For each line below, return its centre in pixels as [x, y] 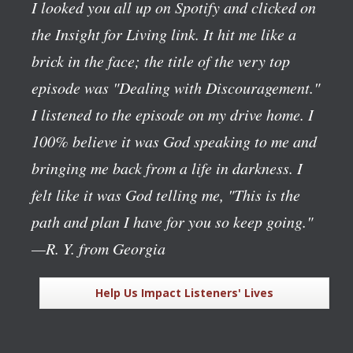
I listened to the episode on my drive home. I [173, 114]
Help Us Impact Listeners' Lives [184, 292]
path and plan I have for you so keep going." [172, 221]
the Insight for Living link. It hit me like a [164, 33]
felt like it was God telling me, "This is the [166, 194]
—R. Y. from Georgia [98, 248]
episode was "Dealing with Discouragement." [176, 87]
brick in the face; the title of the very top [161, 60]
